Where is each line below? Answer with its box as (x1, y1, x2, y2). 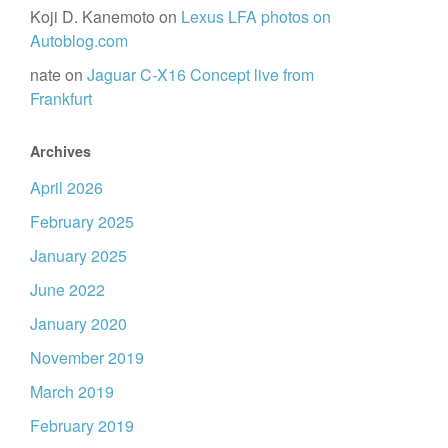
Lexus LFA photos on (181, 5, 331, 29)
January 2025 (30, 244, 127, 268)
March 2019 (30, 380, 114, 404)
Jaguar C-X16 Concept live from (87, 63, 314, 87)
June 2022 (30, 278, 105, 302)
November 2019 (30, 346, 144, 370)
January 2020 (30, 312, 127, 336)
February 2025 (30, 210, 134, 234)
